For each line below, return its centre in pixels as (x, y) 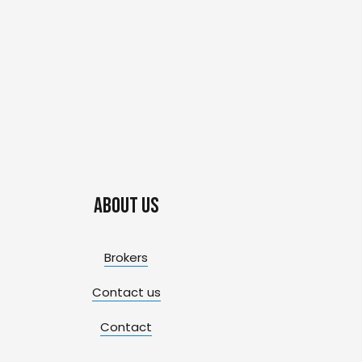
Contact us (126, 292)
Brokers (126, 257)
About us (126, 206)
